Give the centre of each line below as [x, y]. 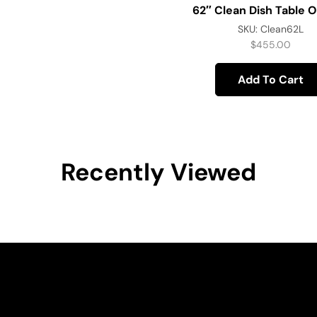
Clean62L [282, 29]
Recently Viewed [158, 172]
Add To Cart [271, 79]
